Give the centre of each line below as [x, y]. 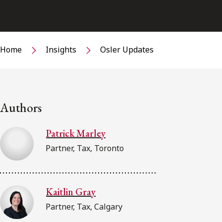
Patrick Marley [76, 133]
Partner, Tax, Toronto [85, 148]
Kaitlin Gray [71, 192]
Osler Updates [127, 50]
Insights [61, 50]
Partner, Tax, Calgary [84, 206]
